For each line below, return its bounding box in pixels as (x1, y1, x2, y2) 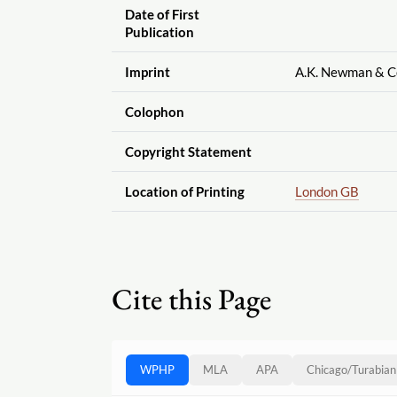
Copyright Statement (124, 143, 252, 160)
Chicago (307, 362, 347, 378)
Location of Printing (124, 183, 245, 199)
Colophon (124, 103, 184, 120)
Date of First (124, 5, 199, 22)
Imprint (124, 63, 170, 80)
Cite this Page (112, 279, 271, 318)
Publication (124, 23, 194, 40)
